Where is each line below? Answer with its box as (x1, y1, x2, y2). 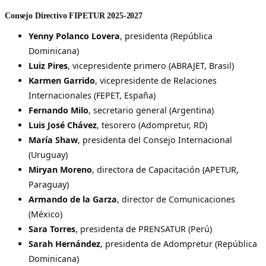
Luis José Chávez (28, 119, 97, 131)
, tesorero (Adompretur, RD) (97, 119, 207, 131)
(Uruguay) (28, 148, 68, 160)
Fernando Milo (28, 104, 88, 116)
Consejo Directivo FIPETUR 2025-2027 (5, 10, 143, 20)
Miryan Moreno (28, 163, 92, 175)
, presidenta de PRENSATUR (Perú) (75, 223, 212, 235)
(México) (28, 208, 62, 220)
